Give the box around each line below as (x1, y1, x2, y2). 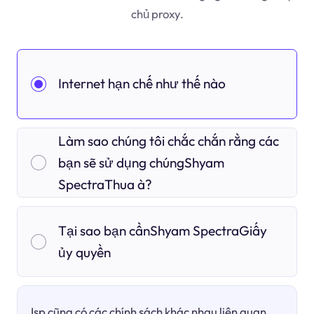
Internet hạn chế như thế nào (57, 75, 226, 93)
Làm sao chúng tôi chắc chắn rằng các (57, 132, 279, 149)
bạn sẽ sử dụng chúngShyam (57, 153, 224, 171)
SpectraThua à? (57, 175, 152, 193)
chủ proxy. (130, 6, 184, 21)
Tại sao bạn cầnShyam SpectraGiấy (57, 221, 267, 239)
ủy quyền (57, 243, 111, 261)
